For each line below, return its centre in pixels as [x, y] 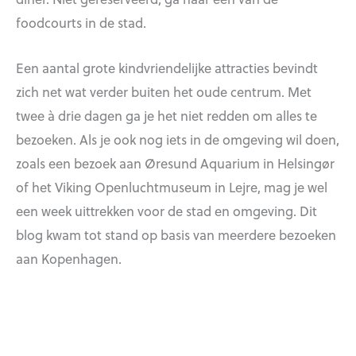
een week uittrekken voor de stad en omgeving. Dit [166, 210]
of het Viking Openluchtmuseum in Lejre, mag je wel [172, 186]
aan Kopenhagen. [69, 258]
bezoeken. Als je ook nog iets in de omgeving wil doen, [178, 139]
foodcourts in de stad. [81, 23]
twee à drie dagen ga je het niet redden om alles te [166, 115]
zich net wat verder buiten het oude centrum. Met [164, 91]
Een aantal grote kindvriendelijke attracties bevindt [167, 67]
